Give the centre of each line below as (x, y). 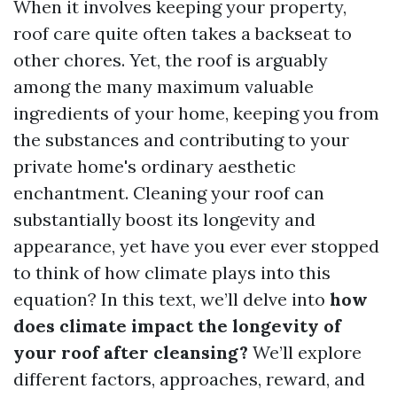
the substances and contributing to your (181, 140)
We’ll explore (305, 352)
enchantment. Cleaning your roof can (169, 193)
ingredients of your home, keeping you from (196, 113)
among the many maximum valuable (163, 86)
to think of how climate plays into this (172, 272)
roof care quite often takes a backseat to (183, 33)
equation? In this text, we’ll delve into (171, 299)
